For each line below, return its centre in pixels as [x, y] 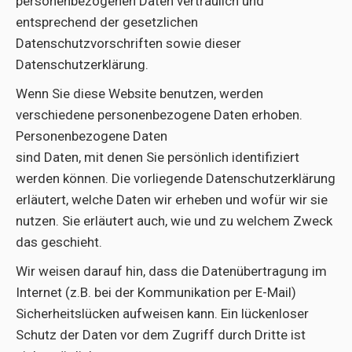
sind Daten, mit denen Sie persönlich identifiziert [158, 157]
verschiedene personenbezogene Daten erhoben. [159, 115]
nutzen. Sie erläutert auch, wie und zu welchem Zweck [174, 221]
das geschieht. [59, 242]
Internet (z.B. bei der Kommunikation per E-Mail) [156, 292]
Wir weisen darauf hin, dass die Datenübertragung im [171, 271]
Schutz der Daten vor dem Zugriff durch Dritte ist [161, 335]
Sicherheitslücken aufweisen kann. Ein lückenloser [162, 313]
